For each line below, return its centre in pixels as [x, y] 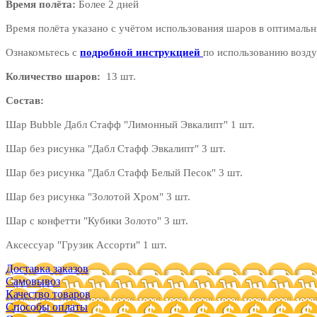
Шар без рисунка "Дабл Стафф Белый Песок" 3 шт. [124, 172]
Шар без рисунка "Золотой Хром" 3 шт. [98, 196]
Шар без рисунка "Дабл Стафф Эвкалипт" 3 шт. [116, 148]
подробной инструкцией [140, 52]
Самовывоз [33, 281]
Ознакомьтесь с [43, 52]
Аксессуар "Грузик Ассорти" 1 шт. [86, 244]
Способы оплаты [47, 306]
